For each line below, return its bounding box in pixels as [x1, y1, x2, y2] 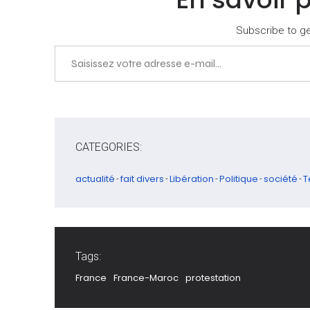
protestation [185, 271, 241, 284]
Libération [170, 172, 214, 185]
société [264, 172, 298, 185]
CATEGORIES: [75, 140, 142, 154]
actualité [75, 172, 115, 185]
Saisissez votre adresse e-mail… [54, 38, 81, 51]
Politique [219, 172, 258, 185]
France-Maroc [113, 271, 179, 284]
